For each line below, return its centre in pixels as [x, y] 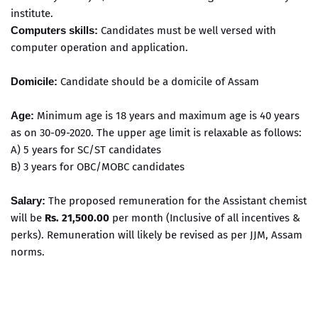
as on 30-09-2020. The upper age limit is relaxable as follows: [156, 133]
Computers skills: [54, 30]
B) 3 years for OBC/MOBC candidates [98, 167]
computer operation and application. [99, 48]
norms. [28, 252]
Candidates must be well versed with [187, 31]
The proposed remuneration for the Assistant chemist [177, 201]
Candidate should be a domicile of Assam [160, 82]
